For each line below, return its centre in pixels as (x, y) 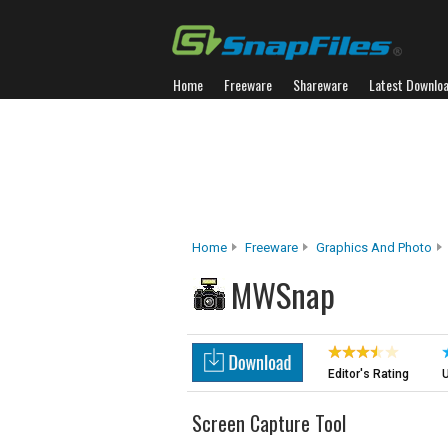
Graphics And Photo (374, 247)
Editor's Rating (368, 374)
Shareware (320, 84)
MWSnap (283, 294)
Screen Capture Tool (269, 423)
